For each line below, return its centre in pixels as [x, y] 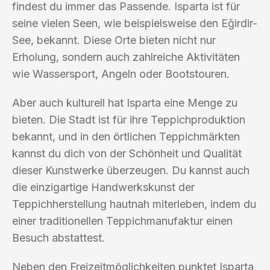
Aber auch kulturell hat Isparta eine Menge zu [125, 102]
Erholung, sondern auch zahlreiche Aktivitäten [126, 57]
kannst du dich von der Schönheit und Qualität [127, 153]
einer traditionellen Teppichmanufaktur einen [122, 221]
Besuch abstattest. [58, 237]
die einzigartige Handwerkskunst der [103, 187]
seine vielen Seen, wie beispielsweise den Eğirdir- [135, 23]
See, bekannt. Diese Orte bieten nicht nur [114, 40]
